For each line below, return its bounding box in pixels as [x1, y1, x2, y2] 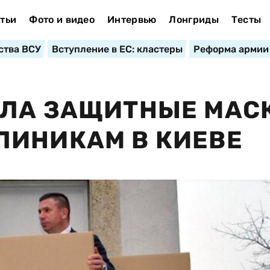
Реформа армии [193, 43, 269, 55]
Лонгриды [169, 14, 219, 25]
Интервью [107, 14, 157, 25]
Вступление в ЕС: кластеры [51, 43, 183, 55]
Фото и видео [29, 14, 95, 25]
